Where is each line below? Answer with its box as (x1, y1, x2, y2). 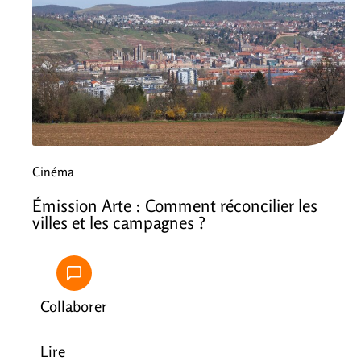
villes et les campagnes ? (32, 212, 205, 234)
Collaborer (40, 297, 107, 316)
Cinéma (32, 164, 74, 180)
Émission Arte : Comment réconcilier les (32, 195, 317, 217)
